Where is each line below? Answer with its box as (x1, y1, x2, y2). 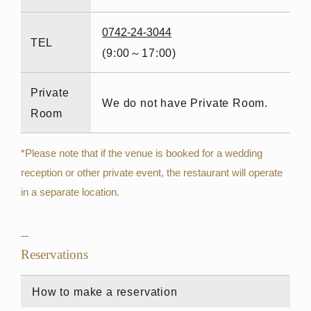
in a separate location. (20, 185, 119, 198)
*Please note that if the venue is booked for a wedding (20, 146, 262, 159)
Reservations (20, 246, 88, 262)
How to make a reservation (32, 285, 178, 299)
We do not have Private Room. (102, 96, 269, 109)
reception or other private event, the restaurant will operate (20, 166, 283, 178)
